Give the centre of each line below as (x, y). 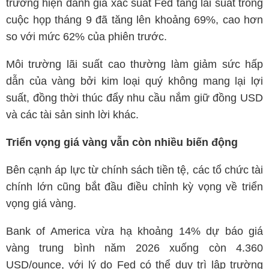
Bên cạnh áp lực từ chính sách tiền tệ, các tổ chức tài (134, 170)
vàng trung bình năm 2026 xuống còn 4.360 (134, 248)
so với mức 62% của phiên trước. (86, 37)
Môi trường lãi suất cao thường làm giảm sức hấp (134, 65)
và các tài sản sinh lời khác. (72, 115)
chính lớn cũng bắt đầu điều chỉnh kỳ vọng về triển (134, 187)
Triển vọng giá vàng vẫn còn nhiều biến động (122, 143)
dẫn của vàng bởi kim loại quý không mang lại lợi (134, 81)
